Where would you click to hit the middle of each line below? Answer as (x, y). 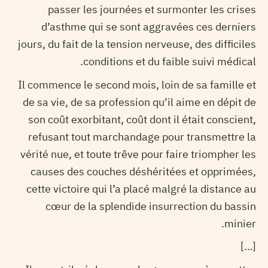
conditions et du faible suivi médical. (170, 62)
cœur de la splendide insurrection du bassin (151, 206)
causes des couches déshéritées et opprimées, (143, 171)
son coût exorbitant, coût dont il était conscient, (142, 119)
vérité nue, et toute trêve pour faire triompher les (138, 154)
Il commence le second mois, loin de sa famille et (137, 84)
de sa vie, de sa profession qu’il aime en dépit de (139, 102)
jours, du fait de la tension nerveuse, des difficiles (137, 44)
